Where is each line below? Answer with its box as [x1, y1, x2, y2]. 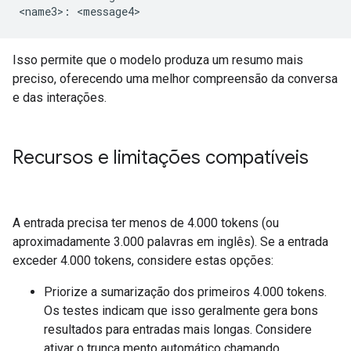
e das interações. [13, 90, 107, 106]
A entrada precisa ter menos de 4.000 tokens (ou [13, 215, 279, 231]
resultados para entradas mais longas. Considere [44, 322, 312, 338]
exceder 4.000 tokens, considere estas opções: [13, 253, 273, 269]
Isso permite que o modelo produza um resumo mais [13, 52, 303, 68]
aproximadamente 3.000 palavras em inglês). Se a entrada [13, 234, 328, 250]
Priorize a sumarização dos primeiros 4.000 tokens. [44, 284, 327, 300]
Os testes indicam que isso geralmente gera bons [44, 303, 318, 319]
